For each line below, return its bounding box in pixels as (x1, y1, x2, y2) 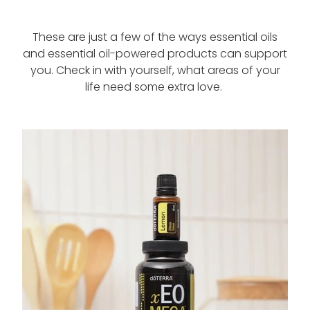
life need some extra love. (85, 78, 225, 97)
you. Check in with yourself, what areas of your (30, 62, 280, 80)
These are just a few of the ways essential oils (33, 28, 277, 47)
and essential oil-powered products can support (23, 45, 287, 64)
